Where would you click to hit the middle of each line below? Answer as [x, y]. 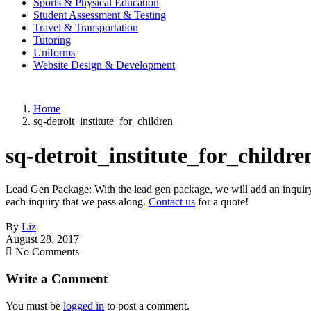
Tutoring [52, 40]
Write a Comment [57, 279]
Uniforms [54, 53]
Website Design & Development [104, 65]
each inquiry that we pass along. [77, 202]
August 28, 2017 [42, 239]
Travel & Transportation [86, 28]
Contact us [172, 202]
